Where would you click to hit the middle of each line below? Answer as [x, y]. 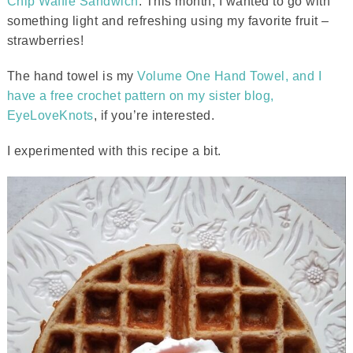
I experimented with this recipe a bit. [114, 151]
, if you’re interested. [154, 115]
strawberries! [45, 41]
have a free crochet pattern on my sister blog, [140, 96]
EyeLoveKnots [50, 115]
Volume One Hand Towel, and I [230, 76]
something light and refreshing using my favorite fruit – [168, 21]
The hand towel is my [72, 76]
